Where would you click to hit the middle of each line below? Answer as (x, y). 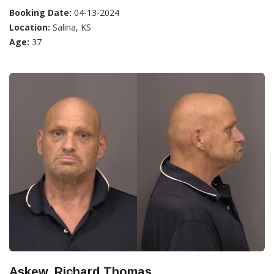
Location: (30, 27)
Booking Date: (40, 12)
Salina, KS (71, 27)
